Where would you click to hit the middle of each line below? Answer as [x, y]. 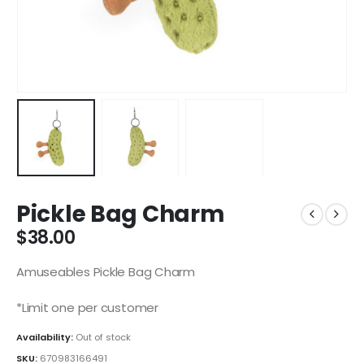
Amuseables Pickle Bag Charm [106, 272]
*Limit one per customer [87, 307]
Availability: [46, 338]
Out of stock [103, 338]
